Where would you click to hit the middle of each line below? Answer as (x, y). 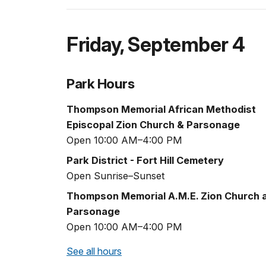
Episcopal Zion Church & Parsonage (153, 124)
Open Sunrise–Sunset (116, 175)
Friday (93, 45)
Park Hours (101, 84)
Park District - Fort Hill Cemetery (145, 160)
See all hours (94, 251)
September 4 (186, 45)
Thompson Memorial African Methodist (161, 109)
